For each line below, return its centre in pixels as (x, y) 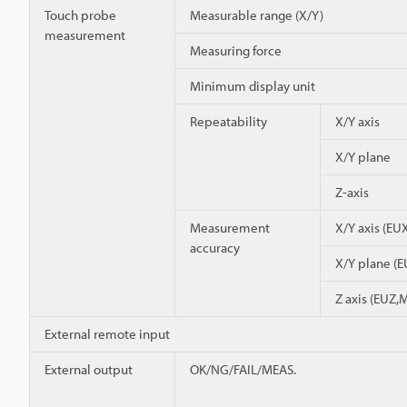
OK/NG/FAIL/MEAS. (243, 369)
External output (89, 369)
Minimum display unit (253, 85)
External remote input (107, 333)
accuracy (215, 247)
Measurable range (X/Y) (257, 15)
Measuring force (236, 50)
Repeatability (228, 121)
